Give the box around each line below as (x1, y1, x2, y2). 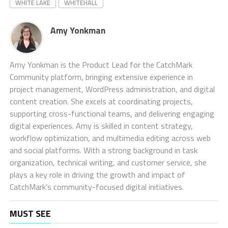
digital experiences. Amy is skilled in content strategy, (9, 119, 193, 132)
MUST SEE (9, 206, 51, 220)
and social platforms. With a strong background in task (9, 144, 197, 156)
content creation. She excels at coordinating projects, (9, 95, 193, 107)
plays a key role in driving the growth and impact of (9, 168, 185, 181)
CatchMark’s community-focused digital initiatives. (9, 180, 184, 193)
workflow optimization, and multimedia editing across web (9, 131, 211, 144)
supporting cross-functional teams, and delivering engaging (9, 107, 214, 120)
